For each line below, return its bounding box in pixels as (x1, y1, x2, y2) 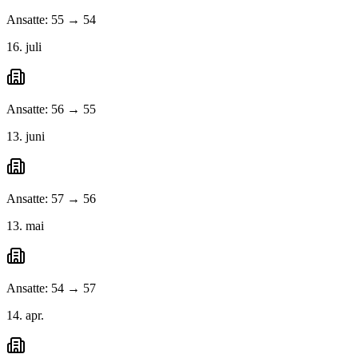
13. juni (6, 129, 45, 144)
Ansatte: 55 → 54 (6, 13, 96, 27)
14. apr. (6, 308, 44, 323)
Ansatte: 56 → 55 (6, 102, 96, 117)
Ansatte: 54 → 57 (6, 281, 96, 296)
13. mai (6, 219, 44, 233)
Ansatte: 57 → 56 (6, 192, 96, 206)
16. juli (6, 40, 42, 54)
